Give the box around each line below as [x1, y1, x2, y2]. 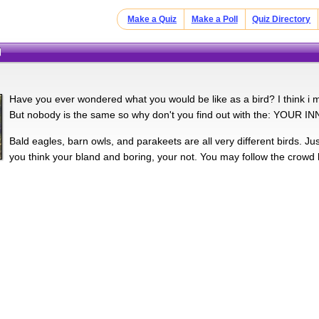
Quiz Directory [252, 14, 311, 24]
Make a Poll [191, 14, 238, 24]
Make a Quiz [127, 14, 177, 24]
